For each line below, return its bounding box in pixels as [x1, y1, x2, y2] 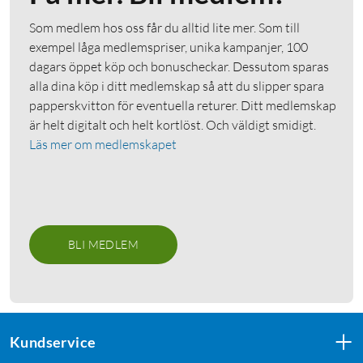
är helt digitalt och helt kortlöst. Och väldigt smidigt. [29, 116, 316, 133]
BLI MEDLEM [68, 237, 139, 251]
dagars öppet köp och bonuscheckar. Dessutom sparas [29, 58, 329, 75]
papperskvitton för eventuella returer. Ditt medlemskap [29, 96, 336, 113]
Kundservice [10, 332, 96, 351]
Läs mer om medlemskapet [29, 135, 177, 152]
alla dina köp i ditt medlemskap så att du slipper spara [29, 77, 324, 94]
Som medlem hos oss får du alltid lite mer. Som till [29, 19, 300, 36]
